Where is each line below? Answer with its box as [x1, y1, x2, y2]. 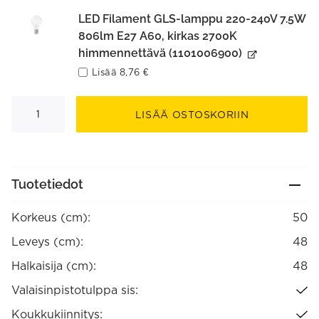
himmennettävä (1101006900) [78, 46, 242, 60]
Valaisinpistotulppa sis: [11, 283, 138, 296]
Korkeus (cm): [11, 211, 90, 224]
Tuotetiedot [11, 177, 83, 192]
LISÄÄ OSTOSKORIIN [135, 109, 249, 120]
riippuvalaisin [11, 106, 75, 116]
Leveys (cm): [11, 235, 83, 248]
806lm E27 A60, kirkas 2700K [78, 29, 237, 43]
